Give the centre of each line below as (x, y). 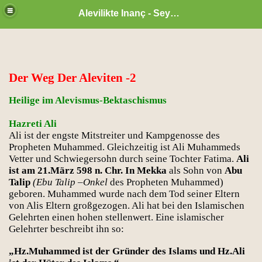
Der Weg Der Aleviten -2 (73, 78)
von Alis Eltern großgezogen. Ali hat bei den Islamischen (127, 206)
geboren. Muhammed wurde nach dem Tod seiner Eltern (124, 194)
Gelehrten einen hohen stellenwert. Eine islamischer (116, 217)
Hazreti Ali (33, 124)
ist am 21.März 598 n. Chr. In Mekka (88, 170)
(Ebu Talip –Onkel (70, 182)
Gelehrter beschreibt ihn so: (66, 229)
